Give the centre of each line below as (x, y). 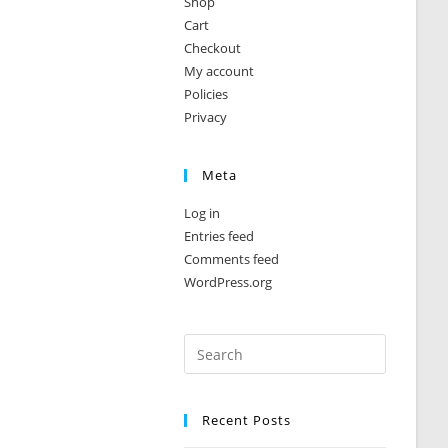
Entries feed (219, 236)
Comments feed (232, 259)
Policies (206, 94)
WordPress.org (228, 282)
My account (219, 71)
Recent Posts (247, 420)
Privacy (206, 117)
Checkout (213, 48)
